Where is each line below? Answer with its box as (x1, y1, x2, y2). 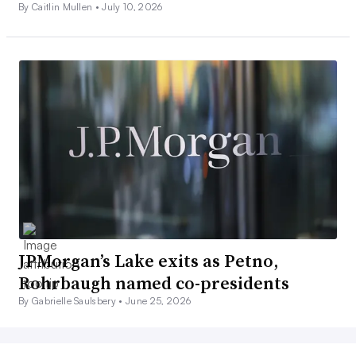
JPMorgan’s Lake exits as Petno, (18, 249, 278, 273)
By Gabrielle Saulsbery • (18, 295, 126, 308)
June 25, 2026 (126, 295, 192, 308)
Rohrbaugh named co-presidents (18, 271, 289, 296)
